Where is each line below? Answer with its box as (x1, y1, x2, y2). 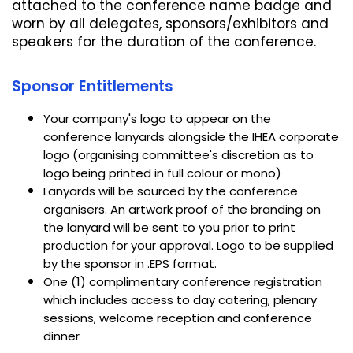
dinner (43, 328, 80, 345)
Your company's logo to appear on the (43, 110, 271, 128)
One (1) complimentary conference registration (43, 273, 322, 291)
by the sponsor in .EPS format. (43, 255, 217, 273)
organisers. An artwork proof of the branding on (43, 201, 321, 218)
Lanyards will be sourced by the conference (43, 183, 298, 200)
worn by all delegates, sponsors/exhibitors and (12, 14, 329, 34)
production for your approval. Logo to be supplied (43, 237, 333, 255)
